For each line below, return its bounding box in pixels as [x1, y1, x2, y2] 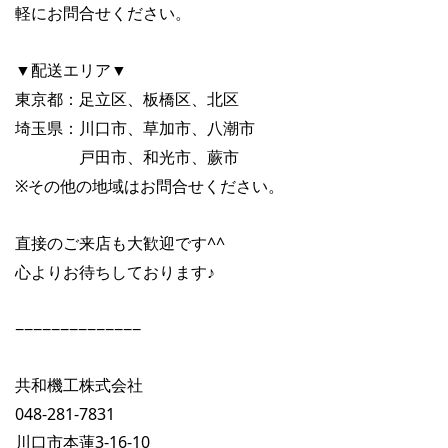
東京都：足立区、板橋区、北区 [15, 90, 239, 108]
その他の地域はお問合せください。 [28, 177, 284, 195]
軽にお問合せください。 [15, 4, 191, 22]
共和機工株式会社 [15, 376, 143, 394]
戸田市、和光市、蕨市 [15, 148, 239, 166]
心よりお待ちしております [15, 263, 207, 281]
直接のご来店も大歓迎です [15, 234, 207, 252]
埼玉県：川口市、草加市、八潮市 [15, 119, 255, 137]
